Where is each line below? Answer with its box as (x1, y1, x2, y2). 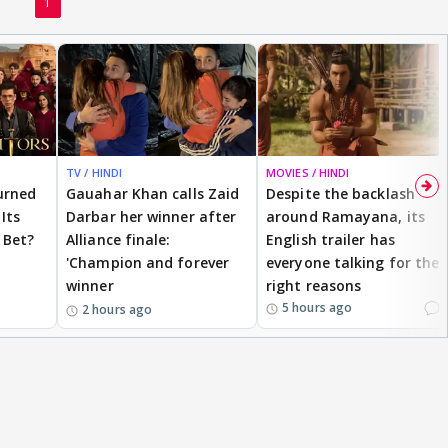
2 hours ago (82, 300, 153, 318)
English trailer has (266, 229, 395, 249)
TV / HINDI (66, 164, 122, 180)
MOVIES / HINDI (266, 164, 350, 180)
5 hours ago (282, 299, 353, 317)
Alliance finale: (66, 229, 171, 249)
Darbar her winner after (66, 206, 237, 226)
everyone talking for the (266, 252, 440, 272)
